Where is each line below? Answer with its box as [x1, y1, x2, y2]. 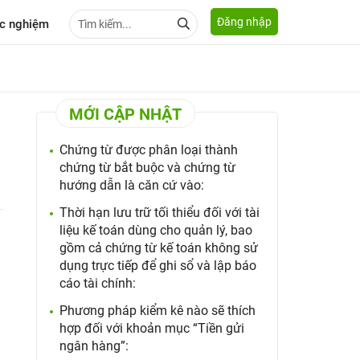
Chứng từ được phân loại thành [59, 142, 239, 157]
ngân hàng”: [59, 338, 129, 354]
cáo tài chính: [59, 276, 137, 291]
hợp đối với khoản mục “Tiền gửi [59, 321, 245, 336]
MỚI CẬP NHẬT [69, 104, 182, 124]
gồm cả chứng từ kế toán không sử [59, 240, 259, 256]
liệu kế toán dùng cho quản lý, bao [59, 223, 253, 238]
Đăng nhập [217, 15, 272, 28]
